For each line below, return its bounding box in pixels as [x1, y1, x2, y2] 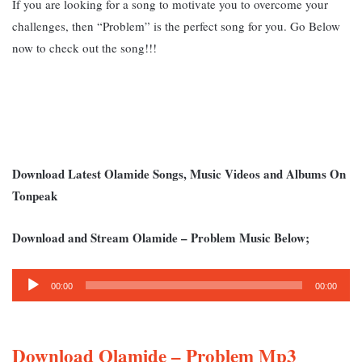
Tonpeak [12, 186, 57, 204]
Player [11, 291, 48, 307]
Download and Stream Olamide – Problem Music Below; [12, 228, 309, 246]
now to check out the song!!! [12, 39, 157, 56]
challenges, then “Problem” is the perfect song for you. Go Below [12, 17, 340, 34]
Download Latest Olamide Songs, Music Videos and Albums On [12, 164, 346, 183]
